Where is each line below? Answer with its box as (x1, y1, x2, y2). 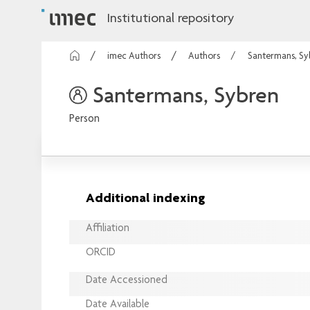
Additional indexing (86, 192, 205, 206)
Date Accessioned (86, 275, 167, 287)
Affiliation (86, 224, 129, 235)
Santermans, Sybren (93, 80, 279, 108)
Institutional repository (107, 12, 234, 26)
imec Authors (107, 52, 161, 62)
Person (69, 113, 100, 125)
